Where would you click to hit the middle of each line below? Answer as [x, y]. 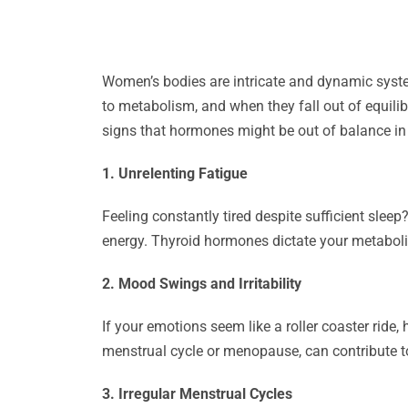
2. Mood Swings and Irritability [202, 284]
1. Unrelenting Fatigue [175, 173]
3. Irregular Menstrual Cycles [197, 394]
